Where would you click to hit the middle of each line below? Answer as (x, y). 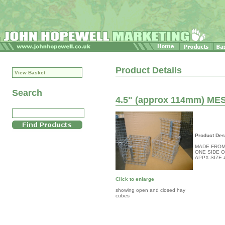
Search (27, 93)
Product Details (149, 70)
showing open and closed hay (150, 190)
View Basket (30, 73)
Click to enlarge (135, 179)
